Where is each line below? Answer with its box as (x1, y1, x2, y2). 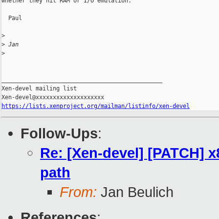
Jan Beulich (97, 184, 174, 200)
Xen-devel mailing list (1, 85, 77, 92)
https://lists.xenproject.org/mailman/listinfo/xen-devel (1, 103, 190, 110)
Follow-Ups (21, 125, 98, 142)
